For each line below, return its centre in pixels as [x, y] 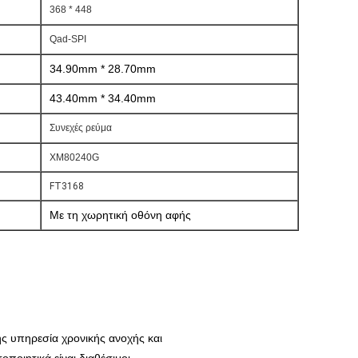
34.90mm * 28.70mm [103, 69]
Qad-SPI [68, 39]
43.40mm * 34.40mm [103, 98]
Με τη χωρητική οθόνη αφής [120, 215]
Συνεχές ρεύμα [81, 128]
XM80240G [74, 157]
